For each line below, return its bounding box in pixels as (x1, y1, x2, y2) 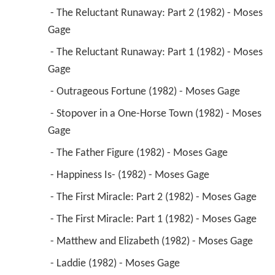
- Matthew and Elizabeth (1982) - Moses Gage (50, 236, 255, 248)
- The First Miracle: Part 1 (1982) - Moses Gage (50, 214, 259, 226)
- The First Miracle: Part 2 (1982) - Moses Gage (50, 192, 259, 204)
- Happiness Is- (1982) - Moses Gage (50, 169, 212, 182)
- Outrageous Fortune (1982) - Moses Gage (50, 86, 242, 98)
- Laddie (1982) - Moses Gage (50, 258, 182, 270)
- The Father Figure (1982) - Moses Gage (50, 147, 230, 160)
